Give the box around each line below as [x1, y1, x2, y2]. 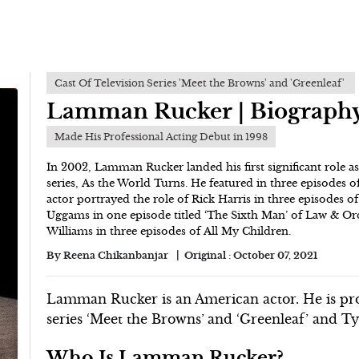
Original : [184, 249, 234, 261]
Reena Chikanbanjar [63, 249, 169, 261]
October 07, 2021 [233, 249, 318, 261]
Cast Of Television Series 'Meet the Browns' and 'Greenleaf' [54, 77, 348, 89]
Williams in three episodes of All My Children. [46, 225, 295, 238]
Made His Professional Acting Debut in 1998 [54, 131, 268, 143]
